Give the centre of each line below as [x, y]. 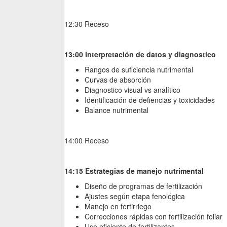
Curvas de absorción [118, 80]
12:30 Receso [87, 24]
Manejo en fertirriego [118, 206]
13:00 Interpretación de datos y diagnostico [140, 54]
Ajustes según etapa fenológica [135, 196]
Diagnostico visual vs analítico [133, 90]
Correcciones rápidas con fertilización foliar [154, 217]
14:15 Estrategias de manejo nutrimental [134, 171]
